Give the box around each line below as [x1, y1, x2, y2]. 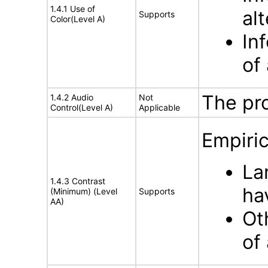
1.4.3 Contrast [50, 176, 105, 186]
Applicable [139, 102, 180, 112]
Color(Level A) [50, 14, 105, 24]
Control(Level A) [50, 102, 113, 112]
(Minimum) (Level [50, 186, 117, 196]
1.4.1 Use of [50, 4, 95, 14]
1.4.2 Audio [50, 92, 93, 102]
